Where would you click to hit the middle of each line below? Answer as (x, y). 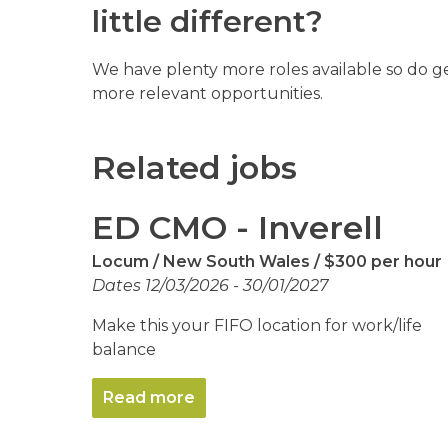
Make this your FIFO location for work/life (257, 325)
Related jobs (194, 167)
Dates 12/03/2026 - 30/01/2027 (210, 285)
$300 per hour (381, 261)
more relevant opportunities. (207, 93)
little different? (207, 21)
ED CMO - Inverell (237, 227)
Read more (149, 397)
